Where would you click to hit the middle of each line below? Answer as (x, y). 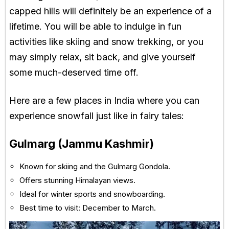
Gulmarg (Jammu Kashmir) (82, 144)
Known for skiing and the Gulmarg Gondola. (95, 166)
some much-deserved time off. (74, 72)
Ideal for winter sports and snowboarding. (92, 194)
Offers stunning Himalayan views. (77, 180)
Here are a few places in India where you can (104, 100)
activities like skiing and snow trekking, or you (106, 42)
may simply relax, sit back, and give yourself (102, 57)
